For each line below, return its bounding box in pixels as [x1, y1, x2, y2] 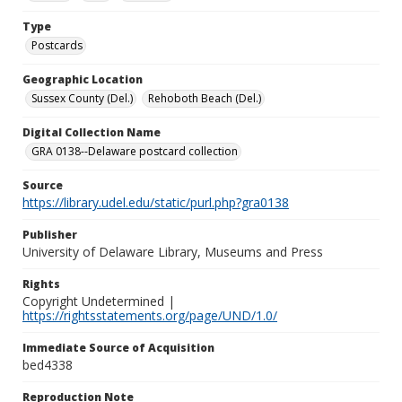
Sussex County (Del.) [31, 91, 133, 106]
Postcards [31, 38, 83, 53]
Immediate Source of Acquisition [22, 340, 214, 355]
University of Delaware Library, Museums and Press [22, 243, 323, 260]
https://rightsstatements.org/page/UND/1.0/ [22, 307, 277, 324]
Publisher [22, 227, 77, 242]
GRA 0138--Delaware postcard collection [31, 144, 238, 159]
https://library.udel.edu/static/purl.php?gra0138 [22, 194, 289, 211]
